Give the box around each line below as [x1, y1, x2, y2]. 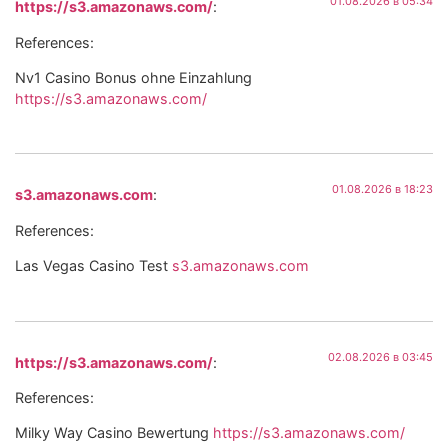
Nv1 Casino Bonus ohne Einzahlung [15, 69, 252, 87]
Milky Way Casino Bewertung [15, 424, 213, 442]
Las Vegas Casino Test [15, 257, 172, 275]
